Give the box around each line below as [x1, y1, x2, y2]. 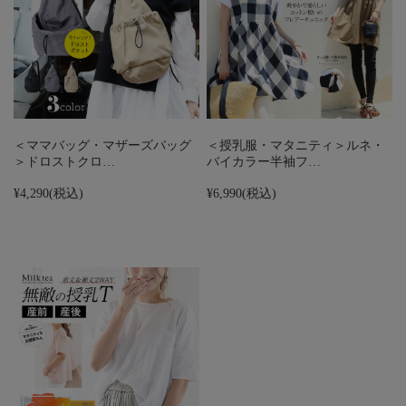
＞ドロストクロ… [14, 154, 115, 169]
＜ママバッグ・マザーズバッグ [14, 138, 191, 153]
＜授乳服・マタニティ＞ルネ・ [207, 138, 385, 153]
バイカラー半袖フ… [207, 154, 322, 169]
